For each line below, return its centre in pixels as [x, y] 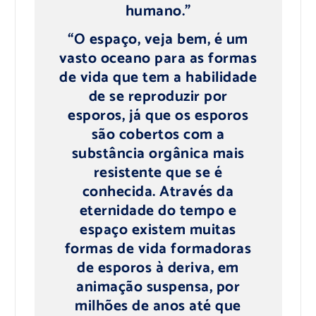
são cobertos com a [158, 135]
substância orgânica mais [158, 154]
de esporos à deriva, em [158, 268]
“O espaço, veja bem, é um [158, 40]
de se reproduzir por [158, 97]
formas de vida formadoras [158, 249]
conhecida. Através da [158, 192]
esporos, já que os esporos [158, 116]
